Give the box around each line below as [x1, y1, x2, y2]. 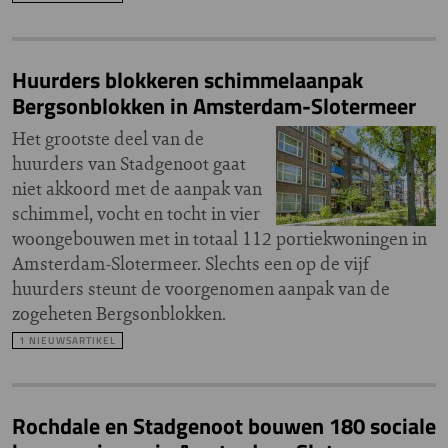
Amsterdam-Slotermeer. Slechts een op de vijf [12, 251, 370, 276]
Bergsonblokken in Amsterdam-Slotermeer [12, 89, 416, 123]
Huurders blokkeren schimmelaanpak [12, 63, 363, 97]
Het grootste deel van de [12, 126, 204, 151]
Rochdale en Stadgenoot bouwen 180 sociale [12, 409, 436, 443]
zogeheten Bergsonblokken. [12, 301, 226, 326]
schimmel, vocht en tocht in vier [12, 201, 260, 226]
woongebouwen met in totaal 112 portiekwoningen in [12, 226, 427, 251]
